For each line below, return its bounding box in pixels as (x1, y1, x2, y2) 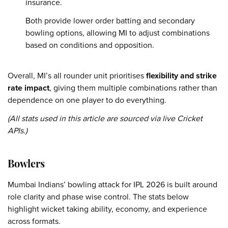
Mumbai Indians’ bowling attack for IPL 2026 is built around (8, 179, 217, 190)
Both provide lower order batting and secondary (25, 15, 195, 26)
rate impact (8, 82, 49, 94)
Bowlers (8, 160, 45, 170)
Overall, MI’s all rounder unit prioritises (8, 70, 146, 81)
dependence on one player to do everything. (8, 94, 166, 106)
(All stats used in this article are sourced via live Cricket (8, 112, 203, 124)
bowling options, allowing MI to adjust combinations (25, 27, 210, 39)
